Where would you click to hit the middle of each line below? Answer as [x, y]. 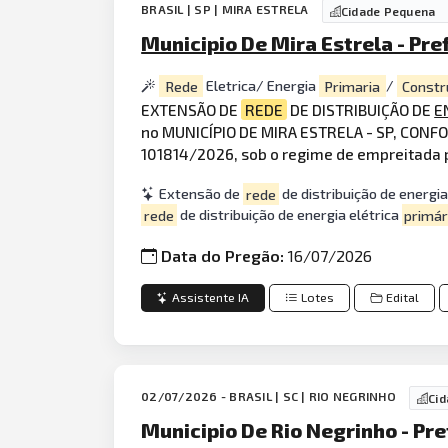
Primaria [352, 86]
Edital [403, 297]
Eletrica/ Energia [260, 86]
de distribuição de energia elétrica [289, 215]
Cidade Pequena [388, 11]
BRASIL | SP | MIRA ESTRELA [226, 9]
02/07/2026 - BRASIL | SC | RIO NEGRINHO [270, 396]
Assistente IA [211, 297]
